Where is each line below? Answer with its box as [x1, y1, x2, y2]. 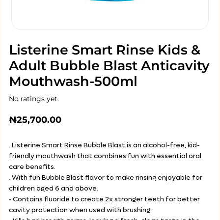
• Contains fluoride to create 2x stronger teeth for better [9, 194, 200, 204]
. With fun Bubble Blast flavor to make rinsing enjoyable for [9, 173, 202, 182]
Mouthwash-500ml [9, 73, 137, 89]
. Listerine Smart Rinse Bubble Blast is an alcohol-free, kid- [9, 140, 200, 150]
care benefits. [9, 162, 55, 171]
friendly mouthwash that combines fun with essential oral [9, 151, 201, 161]
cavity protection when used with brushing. [9, 205, 152, 215]
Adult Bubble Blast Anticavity [9, 57, 210, 74]
